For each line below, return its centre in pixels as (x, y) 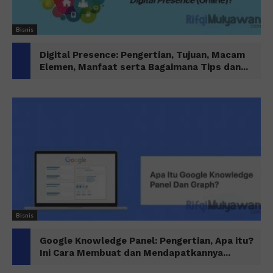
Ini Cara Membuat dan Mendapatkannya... (135, 253)
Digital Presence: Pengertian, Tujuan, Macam (142, 55)
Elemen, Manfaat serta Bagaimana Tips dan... (144, 67)
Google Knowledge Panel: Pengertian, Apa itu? (147, 240)
